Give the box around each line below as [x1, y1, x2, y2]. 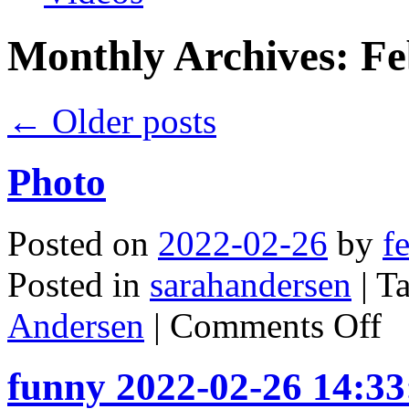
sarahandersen [150, 264, 351, 304]
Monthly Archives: [7, 32, 361, 80]
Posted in [7, 264, 141, 304]
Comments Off [170, 305, 382, 345]
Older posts [43, 100, 216, 141]
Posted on [7, 223, 149, 263]
